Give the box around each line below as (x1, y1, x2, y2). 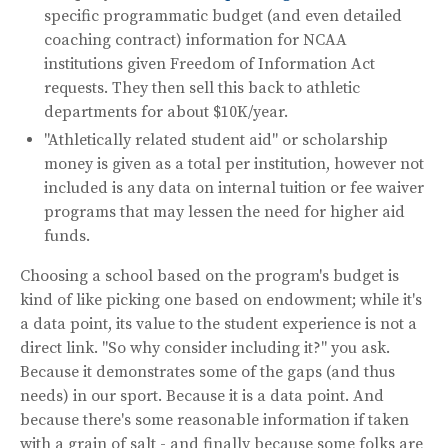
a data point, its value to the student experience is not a (20, 313, 417, 334)
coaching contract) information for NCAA (44, 29, 347, 50)
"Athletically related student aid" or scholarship (44, 129, 388, 150)
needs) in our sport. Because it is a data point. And (20, 385, 384, 406)
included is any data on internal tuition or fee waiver (44, 177, 424, 198)
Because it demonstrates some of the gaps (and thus (20, 361, 395, 382)
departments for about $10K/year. (44, 101, 288, 122)
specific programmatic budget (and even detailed (44, 5, 402, 26)
